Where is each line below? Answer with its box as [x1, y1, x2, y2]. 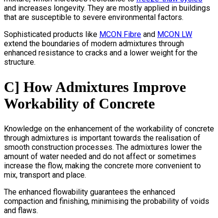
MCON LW [157, 29, 192, 39]
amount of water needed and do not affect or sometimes [4, 151, 196, 161]
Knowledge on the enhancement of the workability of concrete [4, 124, 214, 133]
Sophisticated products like [4, 29, 99, 39]
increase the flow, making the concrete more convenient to [4, 161, 201, 170]
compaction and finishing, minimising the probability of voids [4, 196, 209, 206]
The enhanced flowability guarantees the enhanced [4, 187, 175, 197]
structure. [4, 57, 36, 67]
